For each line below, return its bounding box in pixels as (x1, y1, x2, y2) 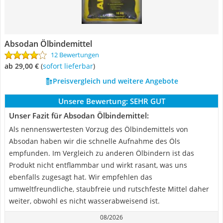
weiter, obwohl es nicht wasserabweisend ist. (9, 196, 160, 206)
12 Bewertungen (51, 50, 99, 59)
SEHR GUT (129, 96, 165, 106)
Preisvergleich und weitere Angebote (52, 76, 178, 86)
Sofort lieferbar (46, 61, 93, 71)
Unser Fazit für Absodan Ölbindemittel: (9, 111, 149, 120)
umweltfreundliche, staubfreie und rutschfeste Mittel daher (9, 184, 209, 194)
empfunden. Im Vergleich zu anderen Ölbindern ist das (9, 148, 194, 158)
